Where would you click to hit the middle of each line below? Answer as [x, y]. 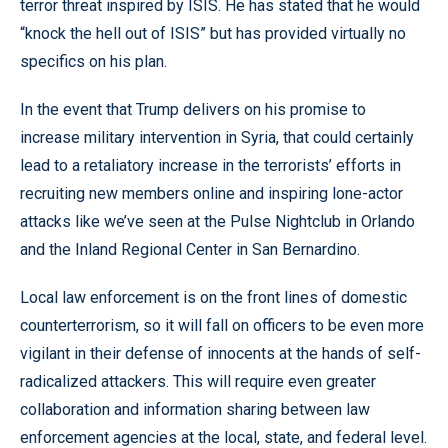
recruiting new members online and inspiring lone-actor [211, 194]
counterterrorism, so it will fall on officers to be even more [222, 326]
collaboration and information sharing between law [195, 410]
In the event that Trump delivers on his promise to [193, 110]
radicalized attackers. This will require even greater [198, 382]
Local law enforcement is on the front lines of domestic [213, 298]
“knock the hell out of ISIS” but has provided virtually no [213, 34]
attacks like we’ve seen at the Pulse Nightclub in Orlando [217, 222]
